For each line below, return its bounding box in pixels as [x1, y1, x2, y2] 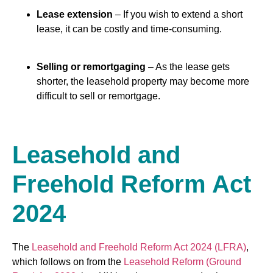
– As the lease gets [146, 62, 230, 73]
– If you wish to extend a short [113, 9, 243, 19]
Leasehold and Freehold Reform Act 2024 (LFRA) [32, 242, 246, 253]
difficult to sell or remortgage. [37, 91, 160, 102]
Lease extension [37, 9, 113, 19]
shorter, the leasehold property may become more [37, 76, 249, 87]
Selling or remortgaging [37, 62, 146, 73]
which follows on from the [12, 257, 124, 268]
